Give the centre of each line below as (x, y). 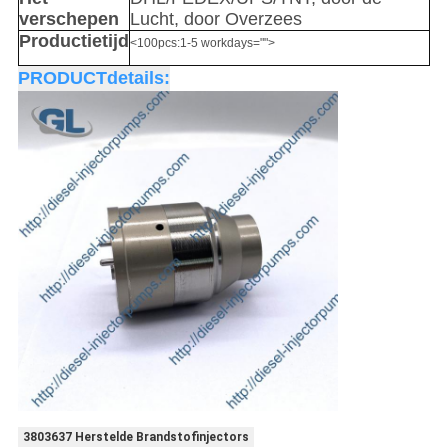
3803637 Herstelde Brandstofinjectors (135, 437)
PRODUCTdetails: (93, 78)
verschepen (68, 19)
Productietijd (73, 41)
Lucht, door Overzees (215, 19)
